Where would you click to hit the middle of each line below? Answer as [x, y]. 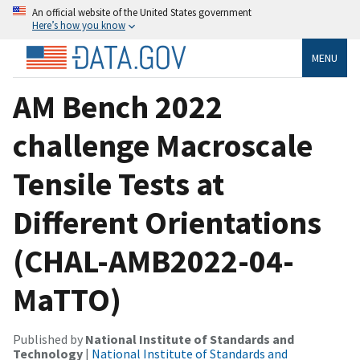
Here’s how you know [79, 25]
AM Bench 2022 [118, 106]
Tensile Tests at [119, 184]
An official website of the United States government [142, 12]
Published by [49, 339]
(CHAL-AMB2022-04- [153, 261]
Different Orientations [167, 222]
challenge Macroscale [163, 145]
